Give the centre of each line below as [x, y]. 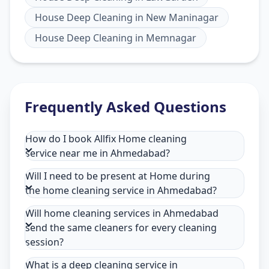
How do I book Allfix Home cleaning [106, 139]
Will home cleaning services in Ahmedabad [122, 213]
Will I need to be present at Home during [118, 176]
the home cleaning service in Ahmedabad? [121, 191]
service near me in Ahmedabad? [98, 153]
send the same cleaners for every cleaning [121, 228]
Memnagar [171, 38]
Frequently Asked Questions [125, 107]
